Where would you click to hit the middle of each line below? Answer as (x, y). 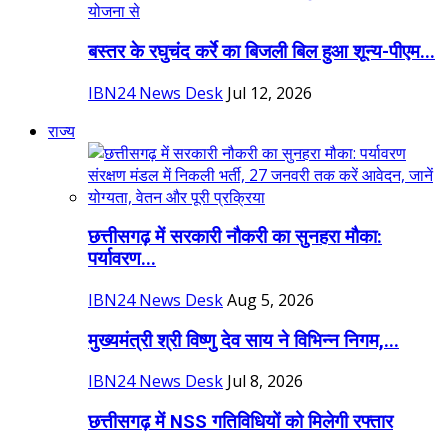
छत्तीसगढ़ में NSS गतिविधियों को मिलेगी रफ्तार (240, 422)
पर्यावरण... (122, 259)
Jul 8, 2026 (265, 381)
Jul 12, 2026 (269, 92)
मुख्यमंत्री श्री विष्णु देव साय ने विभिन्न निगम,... (243, 340)
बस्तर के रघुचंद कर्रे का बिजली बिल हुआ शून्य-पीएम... (261, 51)
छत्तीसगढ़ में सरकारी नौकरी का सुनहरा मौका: (235, 237)
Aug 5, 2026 (270, 299)
